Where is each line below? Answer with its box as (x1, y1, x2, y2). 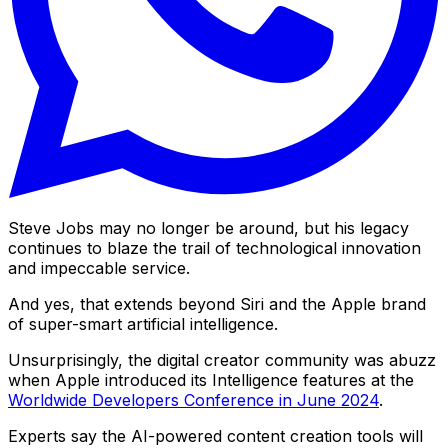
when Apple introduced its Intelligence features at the (8, 369, 414, 390)
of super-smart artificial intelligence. (8, 313, 278, 334)
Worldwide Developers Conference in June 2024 (8, 389, 379, 410)
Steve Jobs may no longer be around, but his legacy (8, 217, 409, 238)
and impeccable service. (8, 257, 190, 278)
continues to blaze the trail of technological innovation (8, 237, 421, 258)
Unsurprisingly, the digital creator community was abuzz (8, 349, 436, 370)
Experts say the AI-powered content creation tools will (8, 425, 423, 446)
